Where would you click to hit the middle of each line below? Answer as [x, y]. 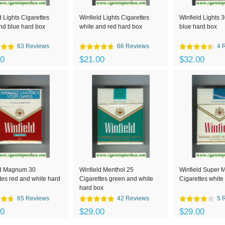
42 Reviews [133, 198]
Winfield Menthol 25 [106, 170]
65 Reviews [33, 198]
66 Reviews [133, 46]
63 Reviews [33, 46]
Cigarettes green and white [116, 179]
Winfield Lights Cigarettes [114, 18]
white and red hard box [111, 27]
